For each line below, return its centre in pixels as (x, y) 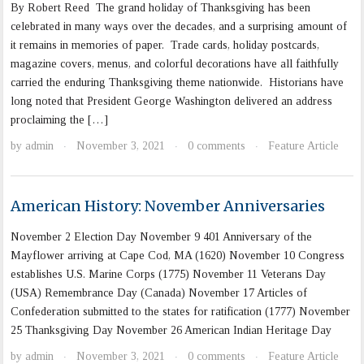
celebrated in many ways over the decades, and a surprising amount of (179, 27)
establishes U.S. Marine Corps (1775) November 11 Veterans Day (169, 275)
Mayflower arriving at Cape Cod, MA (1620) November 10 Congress (178, 256)
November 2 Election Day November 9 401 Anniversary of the (162, 237)
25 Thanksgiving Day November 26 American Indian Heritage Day (171, 331)
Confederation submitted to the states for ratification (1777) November (181, 312)
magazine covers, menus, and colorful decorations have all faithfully (175, 64)
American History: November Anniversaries (168, 206)
